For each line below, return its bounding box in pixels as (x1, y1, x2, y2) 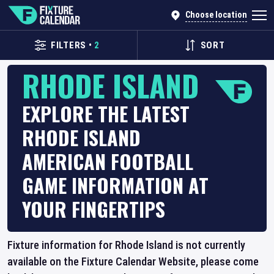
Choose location (185, 10, 247, 20)
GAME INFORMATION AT (22, 171, 209, 199)
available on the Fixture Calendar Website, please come (7, 255, 259, 268)
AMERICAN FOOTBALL (22, 147, 193, 176)
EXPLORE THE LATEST (22, 99, 190, 128)
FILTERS (50, 40, 87, 51)
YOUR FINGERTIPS (22, 194, 165, 223)
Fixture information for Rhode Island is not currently (7, 239, 245, 251)
